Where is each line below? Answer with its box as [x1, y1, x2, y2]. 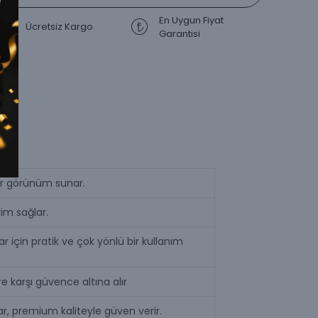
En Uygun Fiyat [159, 13, 224, 27]
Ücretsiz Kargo [26, 20, 93, 34]
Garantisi [159, 26, 200, 40]
